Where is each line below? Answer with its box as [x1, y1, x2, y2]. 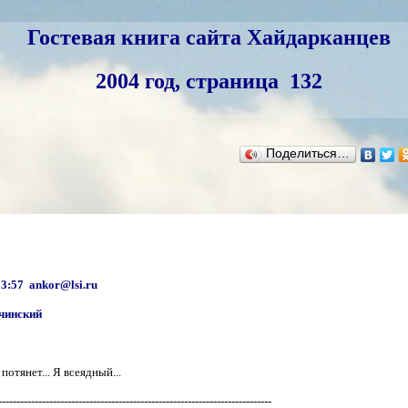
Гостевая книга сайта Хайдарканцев [26, 25, 391, 49]
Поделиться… [265, 147, 350, 160]
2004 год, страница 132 [95, 69, 322, 94]
